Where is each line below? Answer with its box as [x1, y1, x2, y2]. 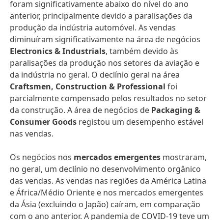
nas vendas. [10, 128, 54, 139]
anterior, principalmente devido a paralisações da [10, 10, 192, 21]
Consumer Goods [10, 116, 77, 127]
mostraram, [161, 152, 207, 163]
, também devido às [106, 46, 178, 56]
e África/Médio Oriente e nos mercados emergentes [10, 187, 203, 198]
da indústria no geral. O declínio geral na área [10, 69, 180, 80]
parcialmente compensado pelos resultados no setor [10, 93, 207, 104]
